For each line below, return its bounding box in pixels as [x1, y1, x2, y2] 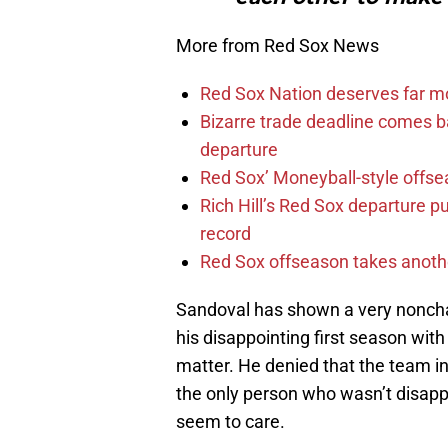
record [200, 223, 251, 245]
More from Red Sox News [176, 35, 379, 57]
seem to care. [176, 411, 285, 433]
